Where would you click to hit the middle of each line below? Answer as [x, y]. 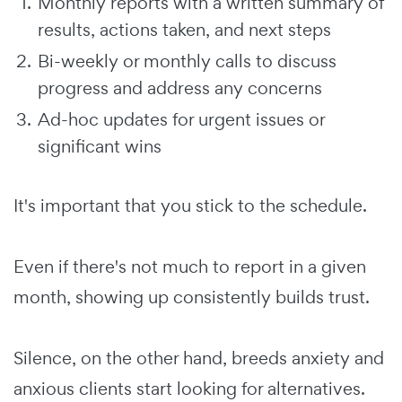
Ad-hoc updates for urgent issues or [181, 119]
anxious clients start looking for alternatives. [189, 388]
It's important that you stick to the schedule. [190, 205]
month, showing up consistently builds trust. [192, 297]
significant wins [100, 146]
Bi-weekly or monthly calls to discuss [187, 61]
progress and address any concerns [180, 87]
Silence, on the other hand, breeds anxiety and [199, 358]
